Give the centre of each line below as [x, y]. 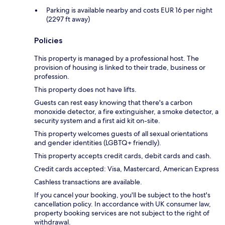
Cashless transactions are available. [88, 182]
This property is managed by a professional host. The [117, 58]
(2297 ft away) [68, 19]
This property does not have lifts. [85, 89]
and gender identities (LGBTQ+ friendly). [98, 142]
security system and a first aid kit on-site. [97, 120]
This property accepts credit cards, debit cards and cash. [123, 155]
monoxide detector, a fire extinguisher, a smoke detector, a [126, 111]
